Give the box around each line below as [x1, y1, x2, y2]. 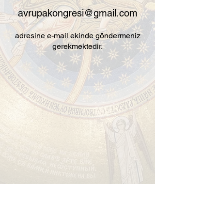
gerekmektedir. [52, 42, 103, 51]
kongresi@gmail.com [47, 7, 138, 19]
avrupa [17, 7, 47, 19]
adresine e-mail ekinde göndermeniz [15, 31, 140, 40]
